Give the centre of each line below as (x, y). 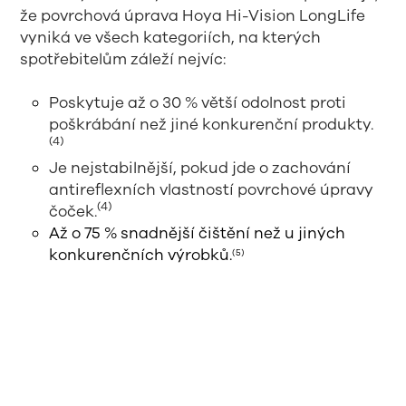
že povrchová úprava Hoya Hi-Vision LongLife (193, 15)
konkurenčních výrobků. (141, 255)
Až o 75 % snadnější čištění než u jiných (198, 233)
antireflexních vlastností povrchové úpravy (212, 189)
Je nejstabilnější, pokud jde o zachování (200, 168)
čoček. (73, 211)
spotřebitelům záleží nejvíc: (123, 59)
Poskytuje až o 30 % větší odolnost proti (198, 102)
